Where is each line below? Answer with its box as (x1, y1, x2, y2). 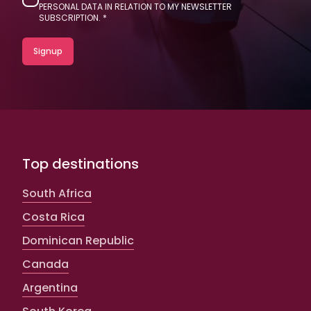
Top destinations (22, 153, 139, 174)
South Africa (22, 185, 92, 201)
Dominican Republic (22, 232, 134, 249)
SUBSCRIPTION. (39, 11, 101, 24)
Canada (22, 255, 69, 272)
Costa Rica (22, 208, 85, 225)
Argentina (22, 279, 78, 296)
